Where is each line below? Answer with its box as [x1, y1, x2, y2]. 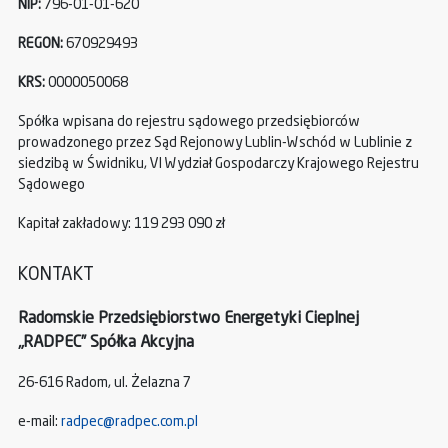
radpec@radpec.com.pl [61, 415, 198, 430]
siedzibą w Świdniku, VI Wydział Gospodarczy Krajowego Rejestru [18, 157, 419, 172]
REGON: [18, 37, 63, 52]
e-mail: [18, 415, 61, 430]
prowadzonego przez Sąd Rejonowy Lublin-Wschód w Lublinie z [18, 136, 412, 151]
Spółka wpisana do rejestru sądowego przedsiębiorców [18, 115, 360, 130]
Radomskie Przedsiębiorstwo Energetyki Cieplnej [18, 311, 359, 328]
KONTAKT [18, 266, 95, 285]
